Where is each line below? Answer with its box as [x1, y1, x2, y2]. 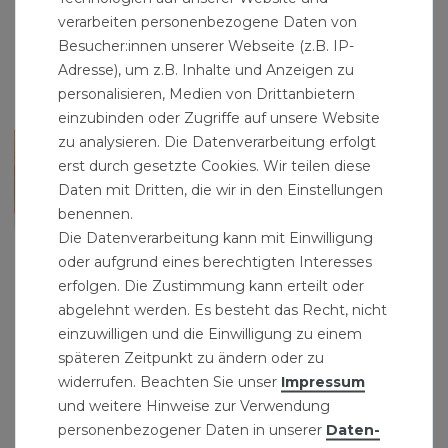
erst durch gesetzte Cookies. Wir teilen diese [58, 156, 371, 174]
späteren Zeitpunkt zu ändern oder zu [58, 348, 324, 366]
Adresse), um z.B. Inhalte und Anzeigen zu [58, 60, 354, 78]
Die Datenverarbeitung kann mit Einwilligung [58, 228, 373, 246]
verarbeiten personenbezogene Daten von [58, 12, 357, 30]
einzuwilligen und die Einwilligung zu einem [58, 324, 362, 342]
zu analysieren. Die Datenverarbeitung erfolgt [58, 132, 376, 150]
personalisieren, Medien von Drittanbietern [58, 84, 355, 102]
